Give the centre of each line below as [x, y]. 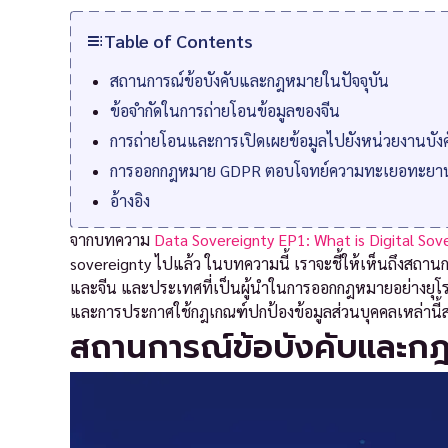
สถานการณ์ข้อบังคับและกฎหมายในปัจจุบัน [249, 80]
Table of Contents [178, 40]
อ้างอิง [130, 200]
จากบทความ [112, 239]
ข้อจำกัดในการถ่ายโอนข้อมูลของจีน [225, 110]
